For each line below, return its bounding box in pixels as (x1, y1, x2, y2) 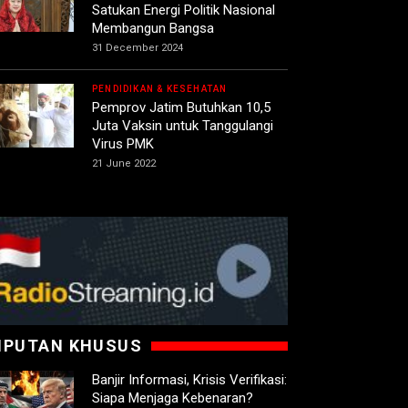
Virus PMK (92, 136, 154, 153)
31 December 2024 (92, 42, 183, 55)
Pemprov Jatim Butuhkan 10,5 (92, 99, 270, 117)
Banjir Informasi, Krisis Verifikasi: (92, 372, 287, 389)
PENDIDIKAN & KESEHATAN (92, 84, 228, 95)
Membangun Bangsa (92, 20, 214, 37)
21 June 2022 (92, 158, 156, 170)
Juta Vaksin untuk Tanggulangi (92, 117, 273, 135)
